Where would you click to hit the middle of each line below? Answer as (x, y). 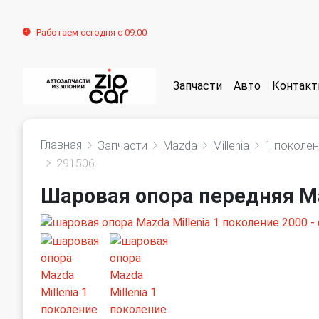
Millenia (231, 146)
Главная (61, 145)
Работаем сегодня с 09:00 (91, 32)
